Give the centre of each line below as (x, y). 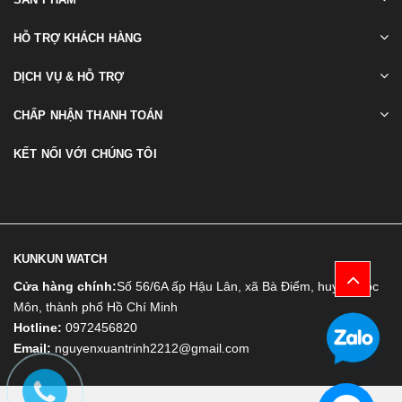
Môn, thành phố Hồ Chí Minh (96, 307)
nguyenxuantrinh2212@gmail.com (152, 349)
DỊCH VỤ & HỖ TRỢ (69, 77)
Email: (32, 349)
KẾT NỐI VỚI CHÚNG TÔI (85, 154)
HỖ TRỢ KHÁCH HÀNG (78, 39)
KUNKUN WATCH (61, 259)
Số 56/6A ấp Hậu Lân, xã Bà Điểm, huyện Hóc (248, 287)
